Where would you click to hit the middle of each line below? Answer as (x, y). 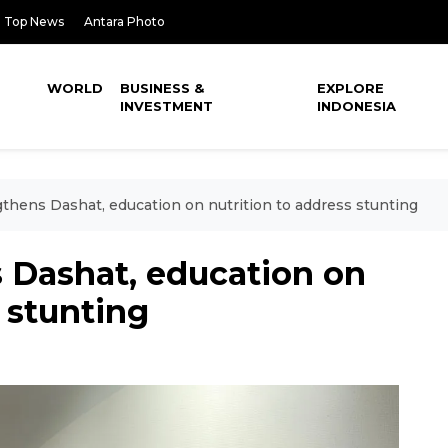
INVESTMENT (167, 106)
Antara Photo (124, 21)
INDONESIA (357, 106)
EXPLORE (351, 88)
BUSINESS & (162, 88)
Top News (34, 21)
